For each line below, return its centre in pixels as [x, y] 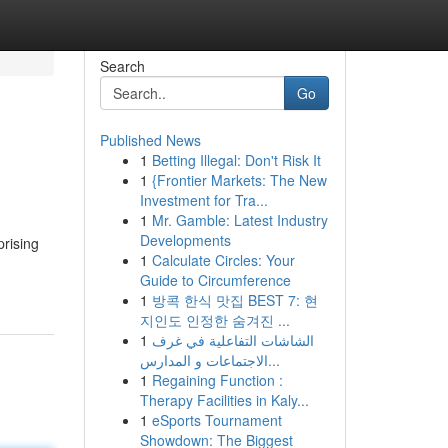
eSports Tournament [216, 420]
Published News [150, 140]
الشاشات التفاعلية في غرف [232, 340]
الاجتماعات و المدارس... [273, 360]
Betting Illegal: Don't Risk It [236, 160]
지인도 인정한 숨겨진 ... [214, 320]
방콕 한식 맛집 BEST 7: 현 [234, 300]
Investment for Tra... [203, 200]
